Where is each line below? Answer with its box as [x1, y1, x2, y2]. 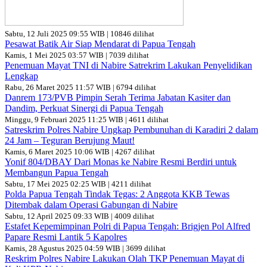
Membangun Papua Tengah [5, 167, 108, 178]
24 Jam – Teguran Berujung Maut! [5, 135, 135, 146]
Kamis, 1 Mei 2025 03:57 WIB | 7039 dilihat [5, 51, 149, 60]
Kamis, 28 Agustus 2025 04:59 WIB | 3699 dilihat [5, 244, 166, 253]
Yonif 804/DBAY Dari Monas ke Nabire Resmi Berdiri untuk [5, 157, 237, 167]
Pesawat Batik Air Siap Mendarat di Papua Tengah [5, 39, 195, 49]
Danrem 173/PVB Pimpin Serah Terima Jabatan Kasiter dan [5, 92, 231, 103]
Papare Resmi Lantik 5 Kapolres [5, 232, 127, 243]
